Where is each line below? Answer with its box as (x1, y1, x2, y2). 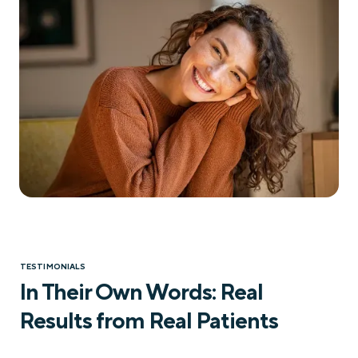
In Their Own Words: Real (19, 277, 263, 304)
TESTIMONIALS (20, 261, 86, 271)
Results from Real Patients (19, 306, 278, 333)
